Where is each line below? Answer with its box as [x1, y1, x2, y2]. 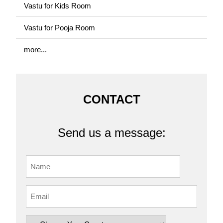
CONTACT [83, 93, 140, 106]
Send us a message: [57, 126, 166, 139]
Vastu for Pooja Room [24, 23, 95, 32]
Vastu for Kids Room [24, 1, 91, 10]
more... [24, 45, 47, 54]
